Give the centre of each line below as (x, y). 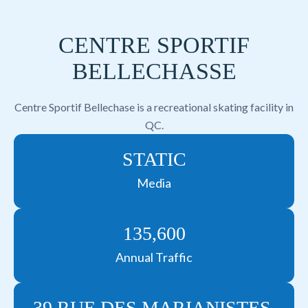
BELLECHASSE (154, 71)
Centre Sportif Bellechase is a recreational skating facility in (154, 107)
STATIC (154, 159)
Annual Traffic (154, 257)
